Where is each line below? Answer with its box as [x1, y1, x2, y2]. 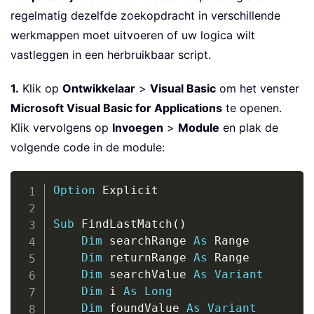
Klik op [19, 81, 62, 96]
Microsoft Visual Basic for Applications [11, 101, 222, 116]
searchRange [102, 234, 193, 248]
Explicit [95, 184, 158, 198]
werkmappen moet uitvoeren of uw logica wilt [11, 28, 255, 43]
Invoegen [112, 121, 163, 135]
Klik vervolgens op [11, 121, 112, 135]
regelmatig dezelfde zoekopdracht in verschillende [11, 8, 280, 23]
